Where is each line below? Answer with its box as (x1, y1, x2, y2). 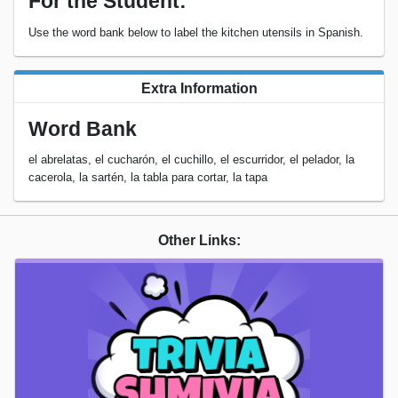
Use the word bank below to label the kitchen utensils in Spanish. (28, 25, 363, 39)
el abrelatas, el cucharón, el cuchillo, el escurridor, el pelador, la (28, 153, 354, 167)
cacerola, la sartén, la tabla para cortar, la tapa (28, 171, 267, 185)
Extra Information (140, 80, 258, 96)
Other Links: (157, 233, 241, 249)
